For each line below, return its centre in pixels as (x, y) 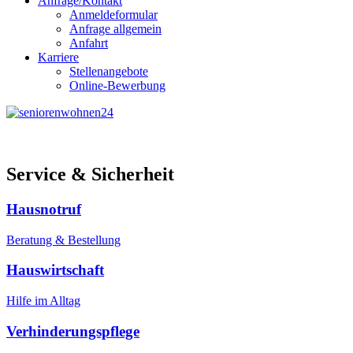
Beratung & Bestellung (63, 240)
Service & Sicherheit (90, 174)
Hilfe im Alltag (43, 300)
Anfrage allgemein (115, 29)
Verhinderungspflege (73, 331)
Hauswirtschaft (55, 270)
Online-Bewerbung (117, 85)
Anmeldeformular (113, 15)
